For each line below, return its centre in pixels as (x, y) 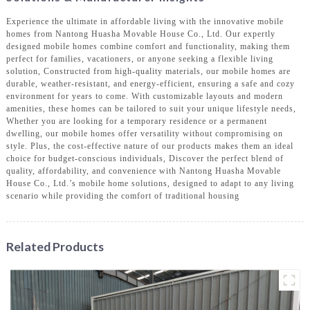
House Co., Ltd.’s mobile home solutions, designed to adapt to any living (150, 183)
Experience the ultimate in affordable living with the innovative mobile (145, 21)
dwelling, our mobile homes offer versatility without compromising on (144, 133)
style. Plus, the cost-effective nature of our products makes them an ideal (149, 146)
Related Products (55, 246)
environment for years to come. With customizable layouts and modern (144, 96)
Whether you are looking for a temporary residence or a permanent (136, 121)
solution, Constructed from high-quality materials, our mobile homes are (148, 71)
